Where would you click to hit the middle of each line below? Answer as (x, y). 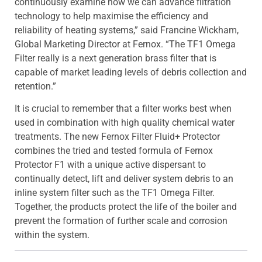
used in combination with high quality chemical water (125, 123)
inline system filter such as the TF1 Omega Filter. (115, 193)
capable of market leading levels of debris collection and (131, 72)
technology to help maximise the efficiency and (111, 16)
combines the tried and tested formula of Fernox (114, 151)
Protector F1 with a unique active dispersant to (110, 165)
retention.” (35, 86)
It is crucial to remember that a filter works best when (123, 109)
